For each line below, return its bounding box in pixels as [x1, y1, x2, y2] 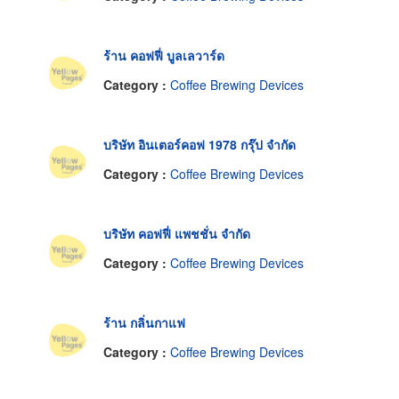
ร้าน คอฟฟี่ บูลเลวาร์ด [103, 45, 224, 64]
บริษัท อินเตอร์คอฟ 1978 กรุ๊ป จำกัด [103, 134, 296, 153]
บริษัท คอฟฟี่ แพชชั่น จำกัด [103, 224, 250, 242]
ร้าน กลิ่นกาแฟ [103, 313, 185, 331]
